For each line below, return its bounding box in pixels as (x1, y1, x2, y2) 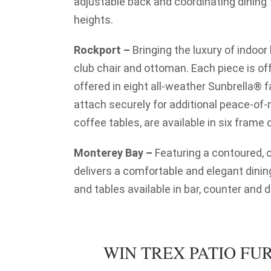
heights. (74, 13, 113, 26)
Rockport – (74, 44, 130, 56)
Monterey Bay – (74, 146, 155, 159)
